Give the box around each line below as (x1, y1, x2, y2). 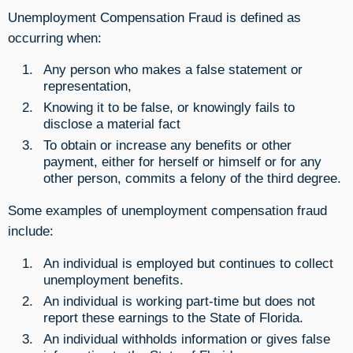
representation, (43, 77, 132, 94)
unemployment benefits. (43, 271, 184, 288)
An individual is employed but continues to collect (43, 255, 333, 271)
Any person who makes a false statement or (43, 61, 303, 77)
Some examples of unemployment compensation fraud (8, 203, 327, 219)
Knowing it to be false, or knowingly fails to (43, 98, 295, 115)
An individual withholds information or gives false (43, 330, 330, 347)
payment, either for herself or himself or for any (43, 153, 321, 169)
